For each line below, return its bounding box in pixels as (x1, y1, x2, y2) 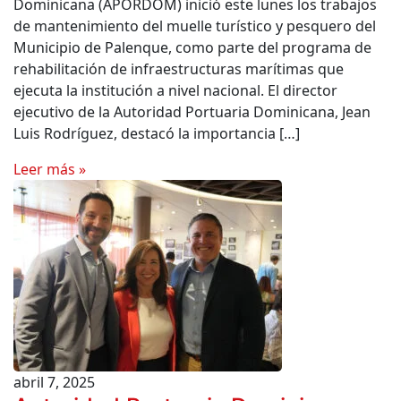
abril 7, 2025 (13, 372, 95, 392)
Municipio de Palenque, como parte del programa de (13, 38, 371, 57)
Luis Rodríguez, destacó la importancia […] (13, 124, 300, 143)
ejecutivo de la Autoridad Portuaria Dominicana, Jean (13, 102, 371, 122)
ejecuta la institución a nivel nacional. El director (13, 81, 337, 100)
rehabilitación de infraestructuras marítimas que (13, 59, 344, 79)
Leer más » (13, 159, 86, 179)
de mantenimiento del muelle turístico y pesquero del (13, 16, 376, 36)
